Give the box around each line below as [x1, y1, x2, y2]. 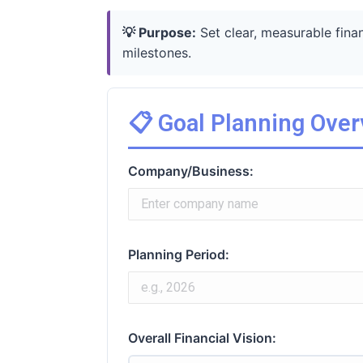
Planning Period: [128, 246, 229, 263]
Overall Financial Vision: [128, 329, 276, 346]
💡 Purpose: [122, 23, 196, 41]
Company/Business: [128, 162, 254, 179]
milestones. [122, 44, 191, 61]
